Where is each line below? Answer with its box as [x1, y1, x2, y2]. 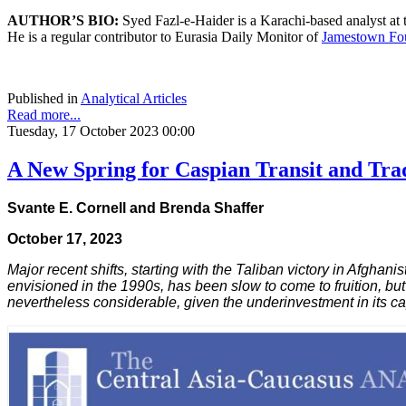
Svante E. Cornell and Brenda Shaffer [7, 199, 264, 216]
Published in [7, 90, 78, 106]
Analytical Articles [81, 90, 187, 106]
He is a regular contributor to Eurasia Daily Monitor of [7, 28, 322, 44]
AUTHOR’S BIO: [7, 12, 119, 28]
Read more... [7, 106, 81, 122]
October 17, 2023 [7, 230, 122, 246]
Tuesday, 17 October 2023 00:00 [7, 122, 195, 139]
